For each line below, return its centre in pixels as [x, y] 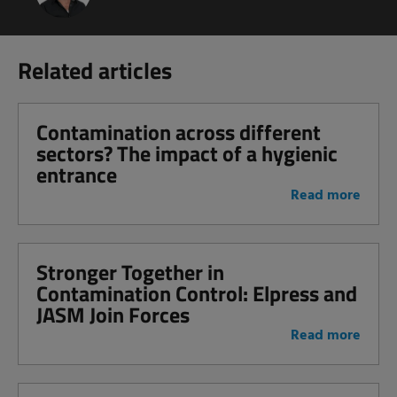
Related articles [95, 70]
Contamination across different [179, 132]
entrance [77, 175]
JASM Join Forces [113, 315]
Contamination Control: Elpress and [197, 293]
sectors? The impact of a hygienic [187, 153]
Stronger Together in [130, 272]
